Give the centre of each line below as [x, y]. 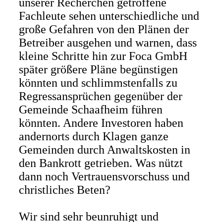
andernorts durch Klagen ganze [93, 136]
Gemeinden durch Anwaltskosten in [104, 150]
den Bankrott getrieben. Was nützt [101, 163]
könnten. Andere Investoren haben [101, 123]
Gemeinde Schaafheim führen [90, 110]
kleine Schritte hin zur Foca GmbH [103, 56]
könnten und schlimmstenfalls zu [98, 83]
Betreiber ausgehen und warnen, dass [108, 43]
